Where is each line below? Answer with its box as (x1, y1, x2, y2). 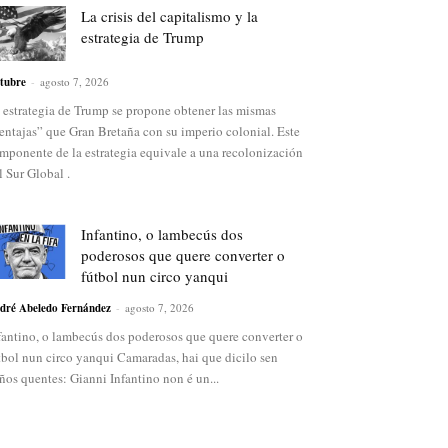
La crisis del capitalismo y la (81, 6, 258, 27)
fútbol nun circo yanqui (81, 266, 228, 287)
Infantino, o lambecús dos (81, 224, 243, 245)
